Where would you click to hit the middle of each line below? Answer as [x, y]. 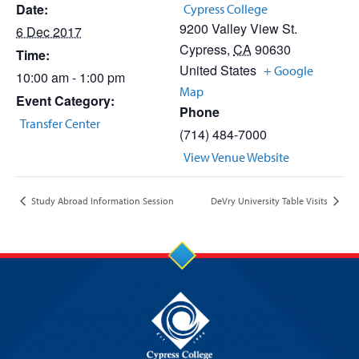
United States [218, 70]
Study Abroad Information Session [101, 200]
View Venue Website [236, 157]
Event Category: [65, 101]
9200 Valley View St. [238, 28]
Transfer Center [60, 123]
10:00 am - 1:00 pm [71, 77]
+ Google [288, 71]
